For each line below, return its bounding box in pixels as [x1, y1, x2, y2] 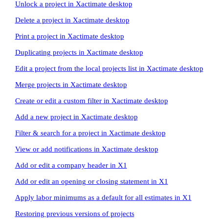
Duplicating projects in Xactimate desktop [15, 48, 143, 56]
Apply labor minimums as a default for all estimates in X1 [15, 194, 192, 201]
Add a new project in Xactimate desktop [15, 113, 138, 121]
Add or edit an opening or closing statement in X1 [15, 177, 168, 185]
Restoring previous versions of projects [15, 210, 134, 218]
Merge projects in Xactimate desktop [15, 81, 127, 88]
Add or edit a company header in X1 [15, 161, 127, 169]
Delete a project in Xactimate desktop [15, 16, 130, 24]
